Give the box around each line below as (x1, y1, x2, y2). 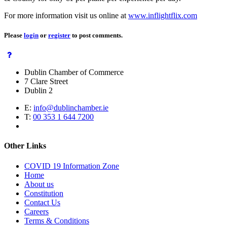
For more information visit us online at (4, 11, 128, 20)
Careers (24, 207, 49, 216)
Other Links (4, 141, 46, 150)
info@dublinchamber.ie (33, 103, 108, 112)
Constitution (24, 188, 63, 198)
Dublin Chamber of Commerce (24, 68, 124, 77)
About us (24, 179, 54, 188)
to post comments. (70, 31, 123, 39)
